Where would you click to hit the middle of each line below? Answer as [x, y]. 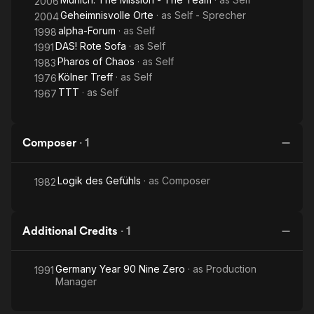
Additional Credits [70, 231]
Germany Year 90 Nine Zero [120, 269]
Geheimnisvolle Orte [107, 15]
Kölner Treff [86, 77]
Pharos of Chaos [96, 61]
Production [231, 269]
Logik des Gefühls [99, 180]
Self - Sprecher [210, 15]
